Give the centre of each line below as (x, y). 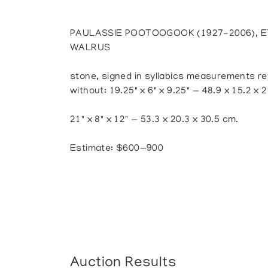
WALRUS (90, 48)
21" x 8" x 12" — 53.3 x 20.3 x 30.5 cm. (154, 120)
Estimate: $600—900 (117, 149)
